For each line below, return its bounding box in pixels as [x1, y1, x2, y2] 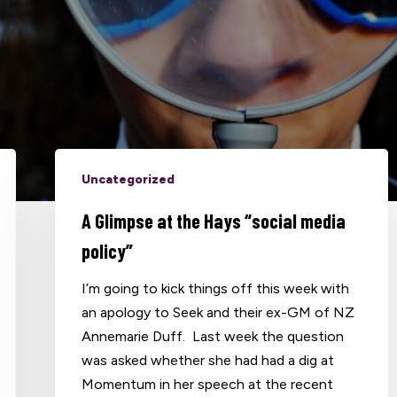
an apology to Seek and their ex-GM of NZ [82, 303, 355, 321]
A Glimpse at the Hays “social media [82, 208, 346, 232]
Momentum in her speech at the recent [82, 375, 334, 393]
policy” [82, 238, 134, 262]
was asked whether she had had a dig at [82, 351, 335, 369]
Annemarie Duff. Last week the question [82, 327, 345, 345]
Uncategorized [82, 171, 175, 187]
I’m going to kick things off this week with [82, 279, 350, 297]
